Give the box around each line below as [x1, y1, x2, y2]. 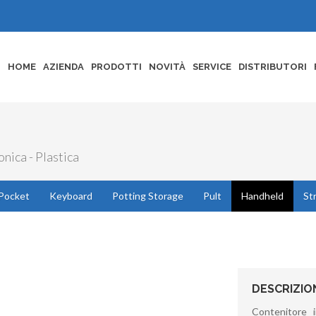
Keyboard [49, 190, 92, 202]
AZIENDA [43, 61, 84, 72]
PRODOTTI [91, 61, 142, 72]
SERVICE [193, 61, 231, 72]
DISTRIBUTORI [238, 61, 307, 72]
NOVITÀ [149, 61, 186, 72]
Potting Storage [112, 190, 183, 202]
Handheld [241, 190, 284, 202]
